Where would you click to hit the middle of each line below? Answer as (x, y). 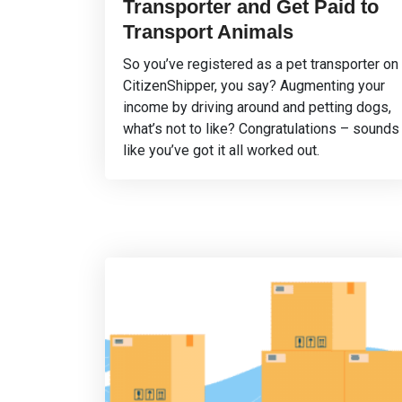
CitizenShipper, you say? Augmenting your (254, 86)
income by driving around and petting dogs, (257, 107)
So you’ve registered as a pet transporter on (261, 64)
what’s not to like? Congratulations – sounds (261, 129)
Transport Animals (208, 32)
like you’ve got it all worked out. (221, 150)
